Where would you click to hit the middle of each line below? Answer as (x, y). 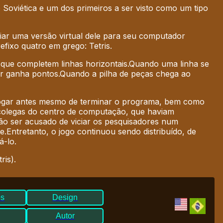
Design (65, 198)
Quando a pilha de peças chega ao (125, 74)
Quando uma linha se (169, 64)
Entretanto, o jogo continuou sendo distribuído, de (102, 132)
